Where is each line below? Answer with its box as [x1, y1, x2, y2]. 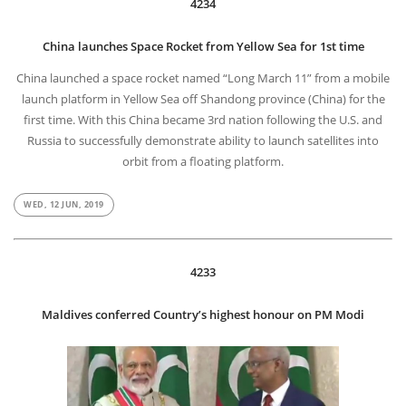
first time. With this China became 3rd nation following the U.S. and [24, 111, 382, 129]
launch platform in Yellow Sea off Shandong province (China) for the [21, 91, 385, 108]
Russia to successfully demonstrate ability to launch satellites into [27, 132, 379, 150]
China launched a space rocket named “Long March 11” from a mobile [16, 70, 390, 87]
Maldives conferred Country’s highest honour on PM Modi [42, 306, 364, 324]
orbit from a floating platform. [122, 153, 284, 170]
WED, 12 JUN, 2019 [24, 199, 104, 212]
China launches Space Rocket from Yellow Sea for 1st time [42, 38, 364, 55]
